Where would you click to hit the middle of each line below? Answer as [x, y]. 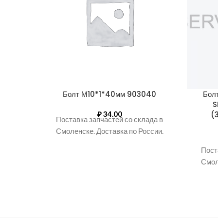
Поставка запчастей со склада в [109, 119]
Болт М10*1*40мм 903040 [109, 94]
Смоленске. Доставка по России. [109, 131]
